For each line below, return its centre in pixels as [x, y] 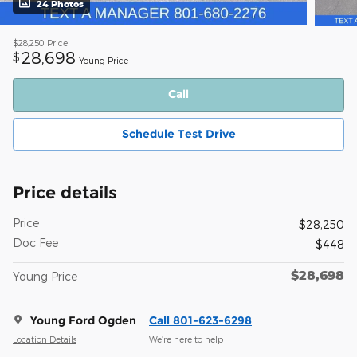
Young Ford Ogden [83, 321]
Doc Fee [35, 243]
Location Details [45, 339]
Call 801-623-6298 [200, 321]
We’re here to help [186, 339]
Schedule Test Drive [178, 134]
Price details [65, 193]
